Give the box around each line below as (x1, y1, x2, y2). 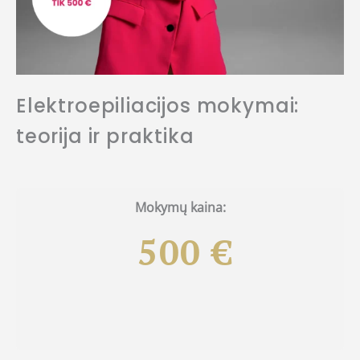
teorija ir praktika (16, 123, 194, 150)
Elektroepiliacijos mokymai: (16, 92, 300, 120)
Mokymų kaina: (134, 198, 226, 217)
